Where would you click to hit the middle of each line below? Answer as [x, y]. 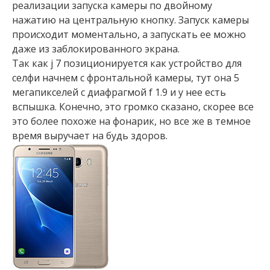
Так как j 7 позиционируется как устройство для [127, 63]
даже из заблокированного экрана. [96, 49]
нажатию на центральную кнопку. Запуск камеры [130, 20]
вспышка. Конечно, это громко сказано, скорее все [133, 107]
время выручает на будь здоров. [90, 136]
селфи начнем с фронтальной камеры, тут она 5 [126, 78]
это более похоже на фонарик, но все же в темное [131, 121]
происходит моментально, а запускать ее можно [129, 34]
